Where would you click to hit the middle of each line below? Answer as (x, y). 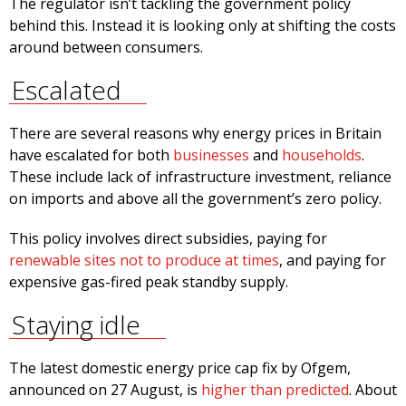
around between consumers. (106, 48)
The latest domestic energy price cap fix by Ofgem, (180, 368)
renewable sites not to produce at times (144, 261)
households (322, 155)
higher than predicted (275, 390)
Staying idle (76, 325)
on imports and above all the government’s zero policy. (195, 199)
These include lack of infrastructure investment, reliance (200, 177)
